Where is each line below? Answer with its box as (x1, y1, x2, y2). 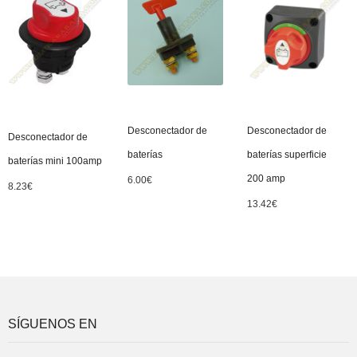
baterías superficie (247, 149, 327, 160)
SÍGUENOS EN (8, 317, 97, 331)
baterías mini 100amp (8, 155, 102, 167)
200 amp (247, 173, 285, 184)
